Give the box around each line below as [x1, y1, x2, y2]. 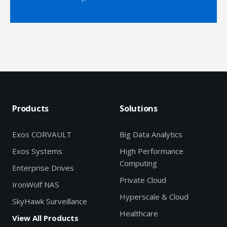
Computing [120, 158, 157, 169]
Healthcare [120, 208, 158, 219]
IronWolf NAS [12, 179, 59, 190]
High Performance [120, 146, 183, 157]
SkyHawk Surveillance [12, 196, 87, 207]
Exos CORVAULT [12, 129, 71, 140]
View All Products [12, 213, 79, 223]
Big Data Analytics [120, 129, 182, 140]
